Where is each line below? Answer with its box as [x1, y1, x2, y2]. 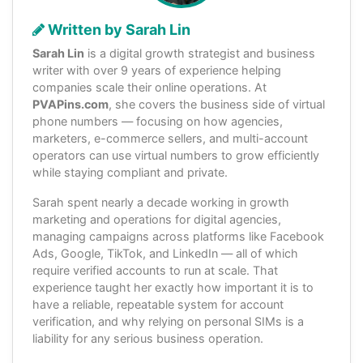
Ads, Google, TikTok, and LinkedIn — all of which [32, 246, 298, 260]
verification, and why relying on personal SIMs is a [32, 314, 304, 328]
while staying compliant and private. [32, 164, 228, 179]
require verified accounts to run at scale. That [32, 263, 278, 277]
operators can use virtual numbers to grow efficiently [32, 147, 319, 162]
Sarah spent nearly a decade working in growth [32, 194, 289, 209]
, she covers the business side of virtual [109, 96, 325, 111]
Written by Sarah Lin [45, 20, 190, 38]
